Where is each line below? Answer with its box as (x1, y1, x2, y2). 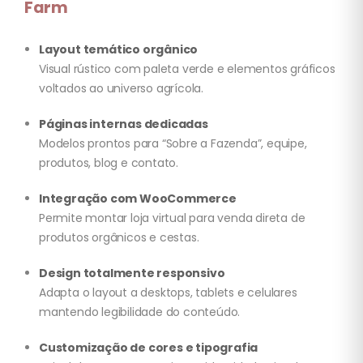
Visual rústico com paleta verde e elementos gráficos (39, 61, 335, 78)
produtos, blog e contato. (39, 155, 179, 172)
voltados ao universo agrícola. (39, 80, 204, 97)
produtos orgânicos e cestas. (39, 229, 199, 246)
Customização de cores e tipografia (39, 340, 258, 357)
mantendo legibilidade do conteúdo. (39, 304, 241, 321)
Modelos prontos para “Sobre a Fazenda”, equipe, (39, 135, 307, 152)
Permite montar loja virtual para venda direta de (39, 210, 305, 227)
